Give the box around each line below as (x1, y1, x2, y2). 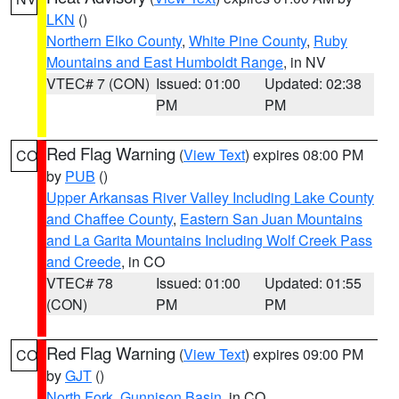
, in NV (283, 52, 326, 72)
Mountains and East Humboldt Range (46, 52, 283, 72)
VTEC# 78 (46, 273, 113, 293)
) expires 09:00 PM (245, 344, 363, 364)
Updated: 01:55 (265, 273, 362, 293)
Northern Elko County (46, 30, 182, 51)
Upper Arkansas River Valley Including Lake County (46, 187, 374, 208)
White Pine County (189, 30, 306, 51)
